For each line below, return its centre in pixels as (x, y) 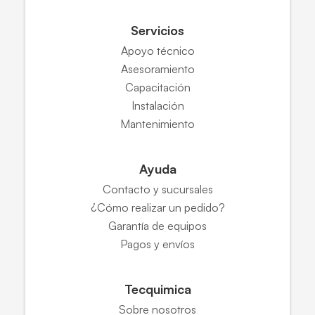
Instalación (157, 105)
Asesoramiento (157, 69)
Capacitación (157, 87)
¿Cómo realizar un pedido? (157, 207)
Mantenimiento (157, 123)
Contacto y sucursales (157, 189)
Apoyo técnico (157, 50)
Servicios (157, 30)
